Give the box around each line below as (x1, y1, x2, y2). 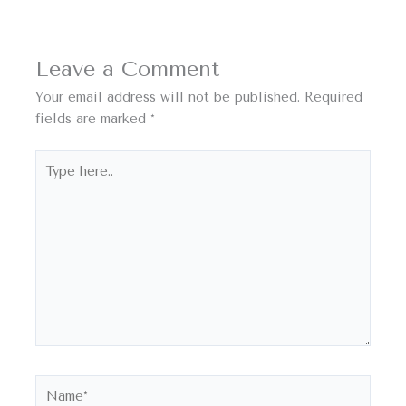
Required (304, 90, 363, 106)
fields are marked (35, 111, 151, 128)
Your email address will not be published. (35, 90, 301, 106)
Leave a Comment (35, 56, 220, 82)
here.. (34, 173, 69, 189)
